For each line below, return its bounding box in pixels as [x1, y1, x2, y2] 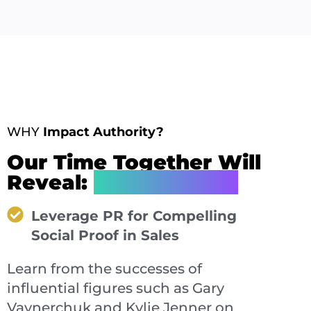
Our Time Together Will [7, 149, 261, 174]
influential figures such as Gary [7, 279, 224, 296]
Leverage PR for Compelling [31, 207, 237, 224]
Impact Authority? [43, 124, 164, 140]
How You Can [94, 169, 238, 194]
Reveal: [7, 169, 94, 194]
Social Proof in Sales [31, 226, 179, 244]
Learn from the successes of [7, 260, 202, 277]
